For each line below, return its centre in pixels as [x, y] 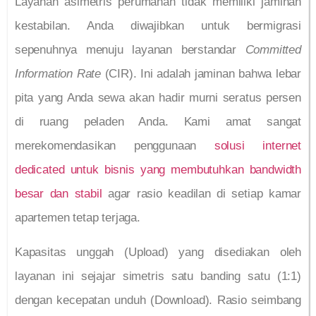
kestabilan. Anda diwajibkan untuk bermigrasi [158, 26]
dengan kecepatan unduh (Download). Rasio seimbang [158, 300]
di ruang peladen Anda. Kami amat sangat [158, 122]
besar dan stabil [59, 194]
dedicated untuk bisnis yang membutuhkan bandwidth [158, 170]
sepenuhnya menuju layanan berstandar [130, 50]
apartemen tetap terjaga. [78, 218]
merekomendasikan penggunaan [115, 146]
